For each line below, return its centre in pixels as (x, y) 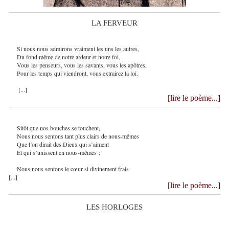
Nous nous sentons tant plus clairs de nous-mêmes (78, 136)
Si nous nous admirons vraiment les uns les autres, (78, 49)
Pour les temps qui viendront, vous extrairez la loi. (77, 73)
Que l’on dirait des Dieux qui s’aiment (63, 144)
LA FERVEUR (114, 23)
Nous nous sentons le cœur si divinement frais (73, 169)
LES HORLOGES (114, 207)
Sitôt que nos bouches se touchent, (58, 128)
